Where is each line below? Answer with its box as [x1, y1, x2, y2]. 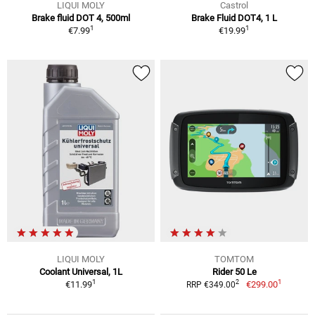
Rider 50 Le [212, 266, 257, 277]
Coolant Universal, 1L [39, 266, 122, 277]
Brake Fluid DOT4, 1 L [191, 13, 277, 24]
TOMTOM [214, 253, 254, 264]
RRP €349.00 [186, 279, 236, 290]
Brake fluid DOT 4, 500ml [32, 13, 130, 24]
